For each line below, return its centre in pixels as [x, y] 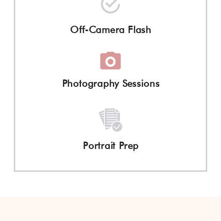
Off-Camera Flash [111, 30]
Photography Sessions [111, 84]
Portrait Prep [111, 146]
